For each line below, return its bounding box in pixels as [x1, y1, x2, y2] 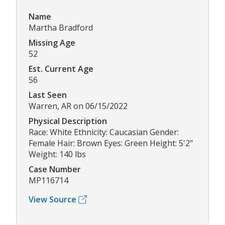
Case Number [29, 164, 81, 175]
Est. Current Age [29, 63, 93, 75]
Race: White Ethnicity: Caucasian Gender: [29, 127, 179, 138]
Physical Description [29, 116, 107, 127]
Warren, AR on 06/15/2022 [29, 100, 128, 112]
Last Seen [29, 89, 67, 101]
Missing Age [29, 37, 75, 49]
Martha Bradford [29, 22, 93, 34]
